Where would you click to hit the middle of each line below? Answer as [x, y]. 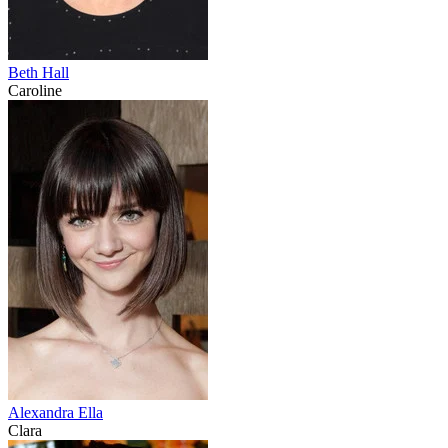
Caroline [35, 91]
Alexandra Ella [55, 413]
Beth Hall [38, 73]
